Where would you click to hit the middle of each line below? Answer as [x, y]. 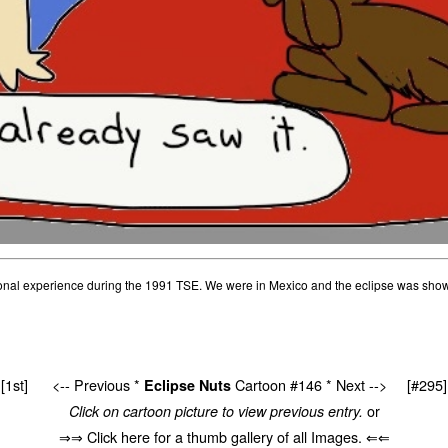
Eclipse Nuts [187, 385]
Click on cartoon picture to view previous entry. [215, 411]
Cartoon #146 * [283, 385]
